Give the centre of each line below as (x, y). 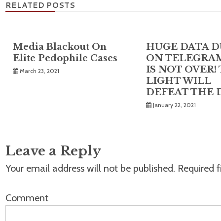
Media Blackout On (60, 47)
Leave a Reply (53, 151)
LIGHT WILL (179, 81)
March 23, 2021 (39, 71)
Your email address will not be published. (90, 168)
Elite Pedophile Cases (65, 58)
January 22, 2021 (175, 105)
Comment (27, 198)
